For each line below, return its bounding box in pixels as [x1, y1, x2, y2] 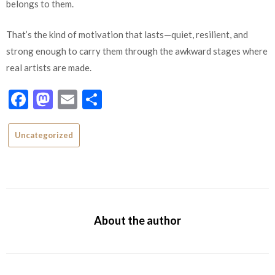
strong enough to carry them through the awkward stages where [6, 45, 268, 56]
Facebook [28, 87, 114, 112]
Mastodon [53, 87, 142, 112]
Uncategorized [15, 130, 73, 141]
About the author [94, 213, 181, 227]
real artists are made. [6, 61, 91, 73]
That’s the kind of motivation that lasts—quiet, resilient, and [6, 28, 248, 40]
